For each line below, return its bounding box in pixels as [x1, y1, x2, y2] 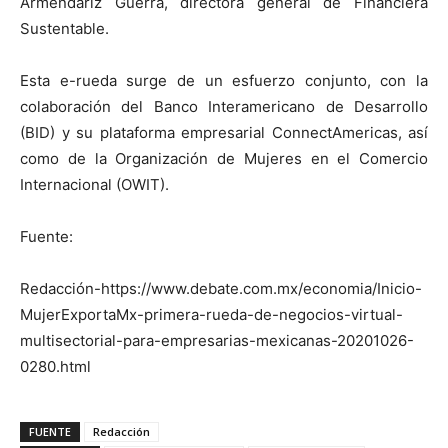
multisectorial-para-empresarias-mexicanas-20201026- [20, 330, 414, 350]
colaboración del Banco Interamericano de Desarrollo [20, 96, 428, 116]
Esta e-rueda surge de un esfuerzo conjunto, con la [20, 70, 428, 90]
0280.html [20, 356, 91, 376]
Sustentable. [20, 18, 109, 38]
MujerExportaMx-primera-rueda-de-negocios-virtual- [20, 304, 403, 324]
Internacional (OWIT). [20, 174, 169, 194]
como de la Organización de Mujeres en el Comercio [20, 148, 428, 168]
